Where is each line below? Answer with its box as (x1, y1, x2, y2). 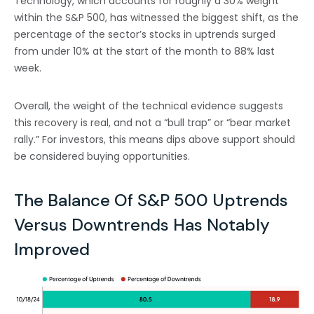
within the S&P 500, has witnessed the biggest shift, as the (14, 11, 299, 25)
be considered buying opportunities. (14, 149, 190, 164)
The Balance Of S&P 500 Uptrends (14, 189, 288, 212)
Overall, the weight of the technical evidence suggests (14, 99, 283, 114)
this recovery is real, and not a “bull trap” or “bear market (14, 116, 291, 130)
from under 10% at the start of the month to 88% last (14, 44, 275, 59)
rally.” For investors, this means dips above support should (14, 132, 295, 147)
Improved (14, 238, 90, 261)
